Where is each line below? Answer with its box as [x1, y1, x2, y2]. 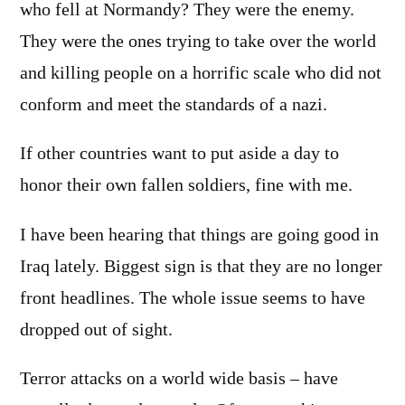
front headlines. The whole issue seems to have [20, 287, 365, 309]
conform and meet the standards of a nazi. [20, 93, 327, 116]
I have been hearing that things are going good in [20, 223, 379, 246]
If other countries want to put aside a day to [20, 143, 339, 165]
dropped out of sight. [20, 318, 173, 341]
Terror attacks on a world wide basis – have [20, 368, 338, 391]
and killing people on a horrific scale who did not [20, 61, 381, 84]
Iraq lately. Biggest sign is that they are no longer [20, 255, 382, 278]
